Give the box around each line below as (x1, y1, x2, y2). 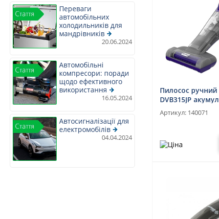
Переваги (59, 4, 91, 13)
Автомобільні (59, 60, 104, 69)
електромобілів (59, 125, 110, 134)
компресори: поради (59, 68, 129, 78)
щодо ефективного (59, 77, 122, 86)
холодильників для (59, 21, 122, 30)
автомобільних (59, 12, 109, 22)
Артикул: (160, 108, 188, 117)
